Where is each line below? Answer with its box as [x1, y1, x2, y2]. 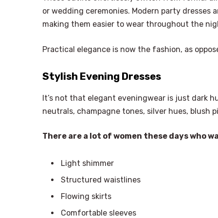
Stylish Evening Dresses [42, 71, 161, 83]
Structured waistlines [61, 175, 141, 185]
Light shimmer [61, 159, 114, 168]
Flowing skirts [61, 192, 111, 201]
